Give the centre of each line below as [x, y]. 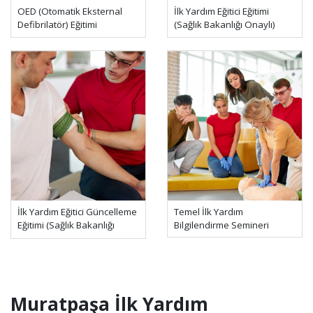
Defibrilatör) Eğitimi [57, 25]
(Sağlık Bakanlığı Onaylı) [225, 25]
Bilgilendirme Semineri [221, 225]
